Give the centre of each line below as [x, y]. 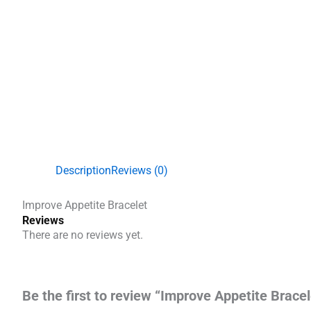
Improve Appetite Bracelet [85, 205]
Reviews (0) [140, 170]
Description [83, 170]
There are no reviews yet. [83, 235]
